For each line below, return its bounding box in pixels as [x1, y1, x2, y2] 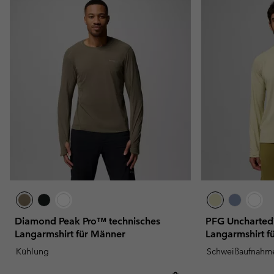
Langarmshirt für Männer [15, 228, 125, 240]
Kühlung [16, 245, 49, 257]
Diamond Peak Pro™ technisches [15, 215, 160, 227]
